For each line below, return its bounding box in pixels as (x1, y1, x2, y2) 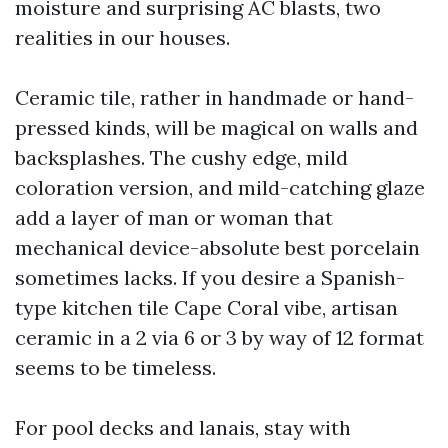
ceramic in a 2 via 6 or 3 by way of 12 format (15, 325, 424, 350)
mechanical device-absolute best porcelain (15, 235, 420, 260)
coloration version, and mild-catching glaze (15, 175, 425, 200)
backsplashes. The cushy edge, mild (15, 145, 348, 170)
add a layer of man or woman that (15, 205, 333, 230)
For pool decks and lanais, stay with (15, 415, 351, 440)
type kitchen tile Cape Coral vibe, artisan (15, 295, 398, 320)
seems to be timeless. (15, 355, 216, 380)
